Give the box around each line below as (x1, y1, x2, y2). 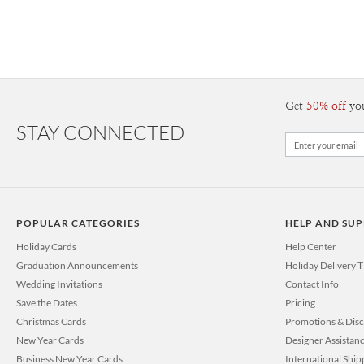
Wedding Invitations (16, 277, 102, 290)
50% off (306, 101, 346, 112)
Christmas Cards (16, 314, 86, 327)
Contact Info (285, 277, 339, 290)
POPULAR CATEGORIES (16, 217, 140, 229)
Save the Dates (16, 296, 77, 309)
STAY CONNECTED (16, 120, 184, 145)
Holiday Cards (16, 240, 76, 253)
